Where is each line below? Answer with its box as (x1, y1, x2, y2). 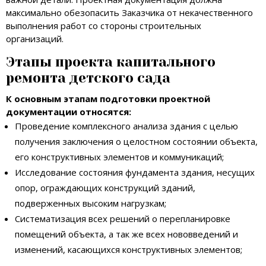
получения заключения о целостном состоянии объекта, (15, 135, 258, 147)
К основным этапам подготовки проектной (6, 92, 210, 104)
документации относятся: (6, 105, 131, 118)
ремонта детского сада (6, 69, 170, 86)
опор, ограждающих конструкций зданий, (15, 181, 195, 194)
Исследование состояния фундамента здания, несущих (15, 166, 255, 178)
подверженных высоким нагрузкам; (15, 197, 166, 209)
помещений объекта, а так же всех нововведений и (15, 227, 238, 240)
